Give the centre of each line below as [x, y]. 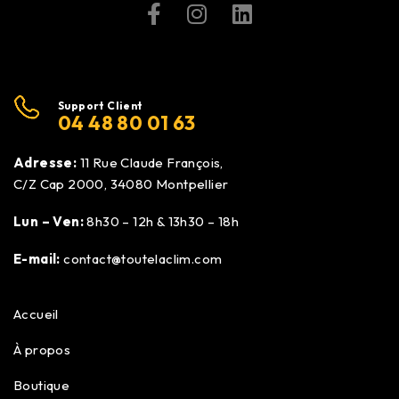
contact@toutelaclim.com [143, 258]
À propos [42, 349]
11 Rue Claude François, [150, 162]
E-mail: [37, 258]
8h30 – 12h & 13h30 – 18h [161, 221]
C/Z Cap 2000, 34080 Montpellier [121, 183]
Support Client [102, 105]
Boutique [42, 385]
